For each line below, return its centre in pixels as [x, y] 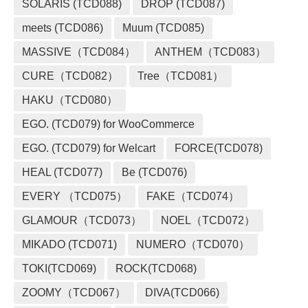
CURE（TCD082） [70, 76]
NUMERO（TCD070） [193, 244]
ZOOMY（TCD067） [74, 293]
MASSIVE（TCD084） [79, 52]
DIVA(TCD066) [182, 293]
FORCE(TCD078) [219, 148]
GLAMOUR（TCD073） [82, 220]
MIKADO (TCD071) [69, 244]
